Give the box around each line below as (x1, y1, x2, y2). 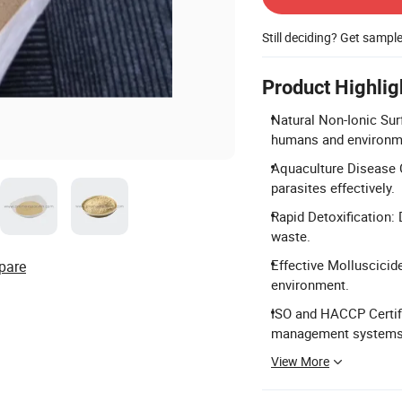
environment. (271, 275, 349, 293)
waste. (271, 226, 310, 245)
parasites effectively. (271, 178, 395, 197)
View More (271, 352, 329, 370)
